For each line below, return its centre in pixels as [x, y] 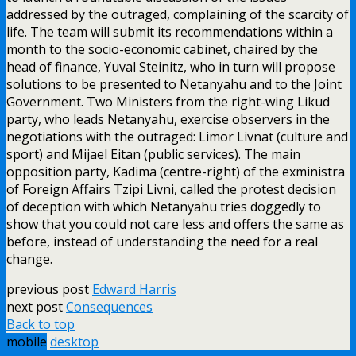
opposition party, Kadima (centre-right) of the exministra [176, 171]
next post [36, 306]
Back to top [41, 324]
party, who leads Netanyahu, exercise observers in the [168, 119]
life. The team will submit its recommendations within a [170, 31]
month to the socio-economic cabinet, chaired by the [162, 49]
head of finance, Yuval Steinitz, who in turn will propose [171, 66]
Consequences [109, 306]
